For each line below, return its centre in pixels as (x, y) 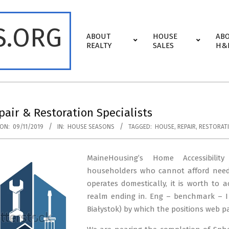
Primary (92, 31)
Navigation (97, 43)
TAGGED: (140, 127)
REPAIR (187, 127)
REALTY (99, 45)
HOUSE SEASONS (91, 127)
